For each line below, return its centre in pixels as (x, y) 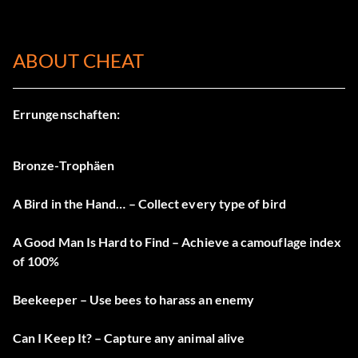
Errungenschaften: (67, 114)
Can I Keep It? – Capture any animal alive (129, 338)
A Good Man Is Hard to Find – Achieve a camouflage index (177, 242)
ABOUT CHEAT (78, 60)
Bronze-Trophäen (64, 165)
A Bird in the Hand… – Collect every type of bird (149, 203)
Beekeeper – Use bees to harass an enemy (134, 299)
